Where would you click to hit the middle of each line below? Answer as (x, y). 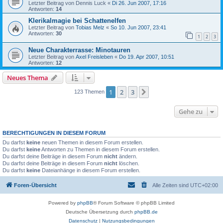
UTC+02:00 (204, 185)
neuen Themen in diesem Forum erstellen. (92, 142)
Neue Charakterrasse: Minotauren (79, 50)
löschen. (128, 163)
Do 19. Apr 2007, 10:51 (147, 56)
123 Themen (90, 91)
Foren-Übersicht (35, 185)
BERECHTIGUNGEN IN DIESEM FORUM (54, 133)
